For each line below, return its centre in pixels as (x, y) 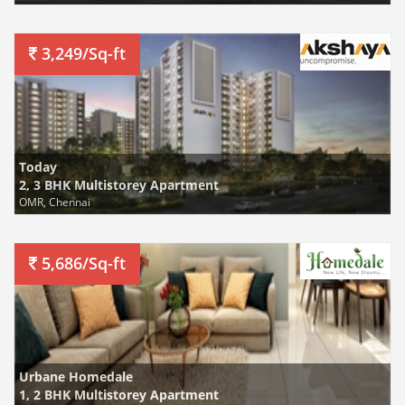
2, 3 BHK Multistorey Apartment (119, 185)
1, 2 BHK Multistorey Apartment (119, 395)
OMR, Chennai (55, 202)
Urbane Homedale (76, 377)
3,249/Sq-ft (81, 53)
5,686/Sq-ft (81, 263)
